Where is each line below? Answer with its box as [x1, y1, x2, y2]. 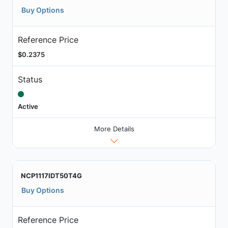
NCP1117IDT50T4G [21, 172, 82, 180]
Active [17, 102, 38, 110]
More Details [94, 125, 134, 133]
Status [17, 74, 42, 84]
